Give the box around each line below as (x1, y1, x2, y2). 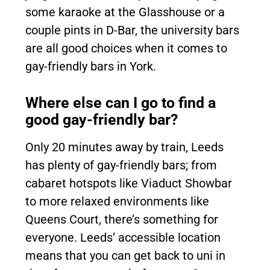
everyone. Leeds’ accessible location (25, 230, 221, 245)
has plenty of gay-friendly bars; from (25, 157, 217, 172)
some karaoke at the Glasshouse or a (25, 4, 225, 19)
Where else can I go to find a (25, 93, 216, 111)
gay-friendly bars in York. (25, 58, 156, 74)
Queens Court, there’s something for (25, 212, 218, 227)
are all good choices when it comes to (25, 40, 227, 55)
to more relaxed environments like (25, 193, 209, 209)
